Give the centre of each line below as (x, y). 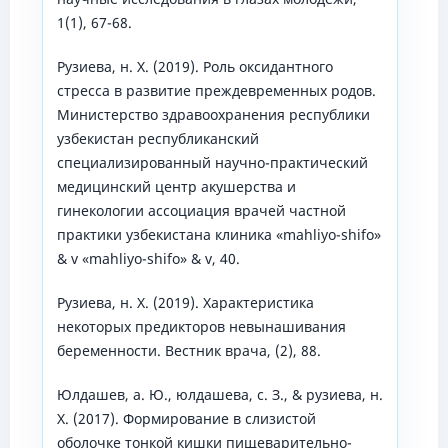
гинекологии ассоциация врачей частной (201, 210)
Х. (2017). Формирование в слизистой (186, 419)
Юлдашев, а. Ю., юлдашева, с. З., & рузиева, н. (219, 395)
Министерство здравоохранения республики (213, 114)
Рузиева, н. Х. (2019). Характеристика (185, 302)
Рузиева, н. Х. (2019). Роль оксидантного (194, 66)
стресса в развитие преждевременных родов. (216, 90)
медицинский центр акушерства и (176, 186)
